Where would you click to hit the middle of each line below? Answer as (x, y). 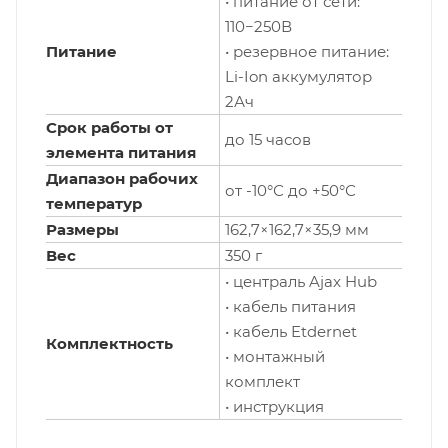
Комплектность (109, 344)
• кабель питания (290, 307)
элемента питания (121, 153)
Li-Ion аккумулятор (298, 77)
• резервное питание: (307, 52)
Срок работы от (109, 128)
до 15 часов (268, 140)
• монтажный (275, 357)
